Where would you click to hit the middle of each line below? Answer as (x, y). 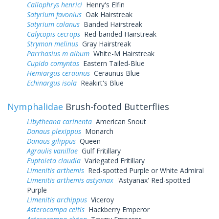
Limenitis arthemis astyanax (70, 180)
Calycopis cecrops (54, 34)
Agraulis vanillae (52, 151)
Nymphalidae (35, 106)
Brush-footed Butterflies (116, 106)
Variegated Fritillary (113, 160)
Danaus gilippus (51, 141)
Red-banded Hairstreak (118, 34)
